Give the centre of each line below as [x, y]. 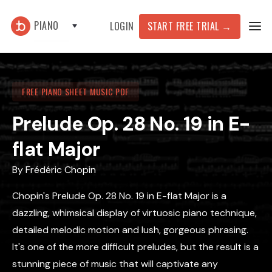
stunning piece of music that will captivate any [115, 264]
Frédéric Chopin [61, 170]
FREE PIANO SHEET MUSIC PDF [76, 91]
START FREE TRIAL [185, 26]
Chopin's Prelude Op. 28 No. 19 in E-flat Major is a [119, 196]
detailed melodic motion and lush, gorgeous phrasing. [130, 230]
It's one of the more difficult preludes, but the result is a [135, 247]
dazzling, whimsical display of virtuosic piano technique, [134, 213]
